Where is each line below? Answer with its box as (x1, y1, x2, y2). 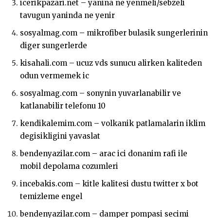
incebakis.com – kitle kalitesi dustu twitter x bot (20, 179, 199, 189)
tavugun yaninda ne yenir (20, 11, 115, 20)
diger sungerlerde (20, 41, 87, 51)
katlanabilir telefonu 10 (20, 101, 106, 111)
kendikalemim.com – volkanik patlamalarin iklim (20, 119, 205, 128)
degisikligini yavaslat (20, 131, 100, 141)
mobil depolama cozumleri (20, 162, 118, 171)
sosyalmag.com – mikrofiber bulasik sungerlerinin (20, 28, 208, 38)
